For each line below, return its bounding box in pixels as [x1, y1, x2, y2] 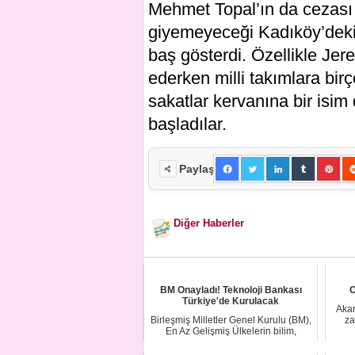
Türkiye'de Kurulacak [182, 295, 279, 307]
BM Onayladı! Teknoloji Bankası [159, 284, 302, 296]
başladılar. [148, 114, 227, 134]
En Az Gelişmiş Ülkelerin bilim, [165, 325, 296, 337]
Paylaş [179, 162, 215, 175]
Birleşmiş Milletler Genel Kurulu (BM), [150, 314, 311, 326]
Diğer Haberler [174, 217, 244, 229]
